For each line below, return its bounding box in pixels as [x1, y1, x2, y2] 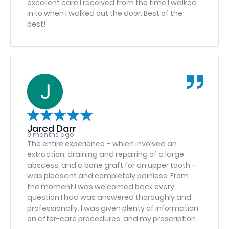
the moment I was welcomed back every [27, 181, 174, 192]
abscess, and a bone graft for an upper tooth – [27, 160, 196, 170]
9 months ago [27, 130, 74, 139]
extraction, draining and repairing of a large [27, 149, 184, 159]
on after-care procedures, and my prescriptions [27, 214, 200, 224]
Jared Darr [27, 122, 76, 135]
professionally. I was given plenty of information [27, 203, 198, 213]
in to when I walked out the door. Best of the [27, 8, 182, 18]
